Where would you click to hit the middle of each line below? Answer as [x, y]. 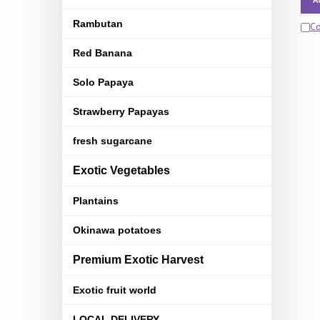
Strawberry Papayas [121, 111]
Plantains [96, 201]
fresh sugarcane [112, 141]
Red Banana [102, 53]
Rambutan [98, 24]
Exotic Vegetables [121, 170]
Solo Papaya [103, 82]
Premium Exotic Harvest [138, 260]
